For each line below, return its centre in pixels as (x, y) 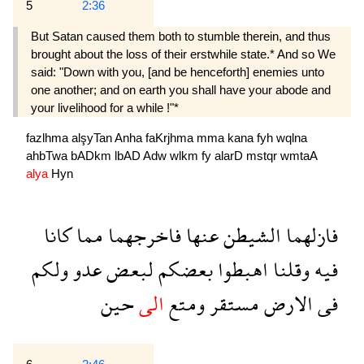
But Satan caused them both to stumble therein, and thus (181, 36)
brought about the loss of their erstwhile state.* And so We (183, 54)
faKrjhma (171, 137)
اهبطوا (240, 269)
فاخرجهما (142, 235)
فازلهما (310, 235)
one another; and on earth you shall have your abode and (181, 89)
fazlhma (49, 137)
